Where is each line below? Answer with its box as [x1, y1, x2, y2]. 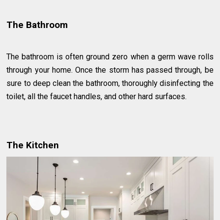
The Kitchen [6, 139, 59, 151]
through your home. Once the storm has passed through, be [6, 65, 214, 75]
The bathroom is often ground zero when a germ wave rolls [6, 52, 214, 61]
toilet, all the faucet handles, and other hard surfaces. [6, 91, 187, 101]
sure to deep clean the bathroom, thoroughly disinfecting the [6, 78, 214, 88]
